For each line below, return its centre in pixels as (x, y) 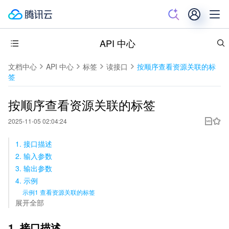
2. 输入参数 (34, 156)
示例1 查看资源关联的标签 (59, 192)
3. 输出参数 (34, 168)
